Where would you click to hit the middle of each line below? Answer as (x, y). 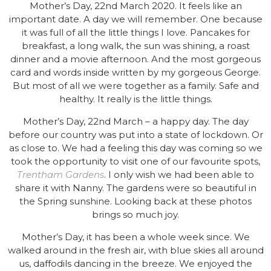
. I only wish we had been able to (179, 174)
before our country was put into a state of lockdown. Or (135, 134)
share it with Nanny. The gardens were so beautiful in (135, 188)
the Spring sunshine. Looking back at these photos (135, 201)
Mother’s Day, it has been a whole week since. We (135, 237)
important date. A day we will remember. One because (135, 19)
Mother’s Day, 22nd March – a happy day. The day (135, 121)
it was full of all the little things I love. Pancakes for (135, 32)
